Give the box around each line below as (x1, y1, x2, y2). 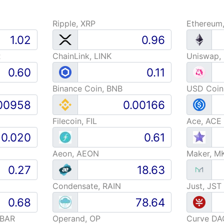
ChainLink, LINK (52, 51, 111, 61)
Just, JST (186, 181, 222, 191)
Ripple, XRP (52, 18, 95, 28)
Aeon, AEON (52, 148, 99, 158)
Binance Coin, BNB (52, 83, 122, 93)
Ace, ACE (186, 116, 222, 126)
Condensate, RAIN (52, 181, 121, 191)
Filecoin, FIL (52, 116, 97, 126)
